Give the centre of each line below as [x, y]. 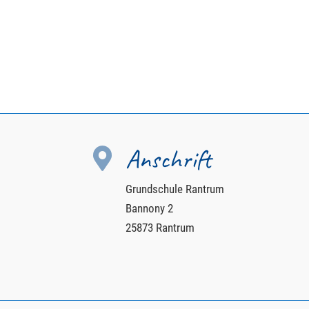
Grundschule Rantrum [175, 189]
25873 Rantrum [160, 227]
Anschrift [168, 159]
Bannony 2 [149, 208]
